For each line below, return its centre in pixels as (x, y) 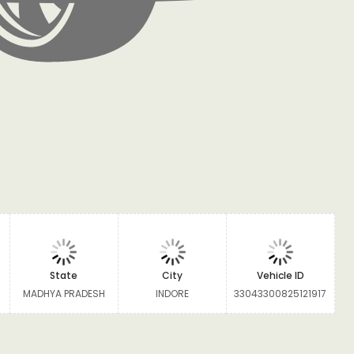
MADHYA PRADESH (64, 294)
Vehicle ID (280, 275)
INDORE (173, 294)
